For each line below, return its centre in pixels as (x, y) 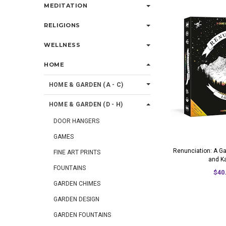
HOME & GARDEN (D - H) (86, 104)
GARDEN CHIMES (77, 184)
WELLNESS (62, 45)
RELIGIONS (62, 25)
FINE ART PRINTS (77, 152)
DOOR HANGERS (76, 121)
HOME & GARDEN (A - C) (86, 85)
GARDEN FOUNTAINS (82, 215)
